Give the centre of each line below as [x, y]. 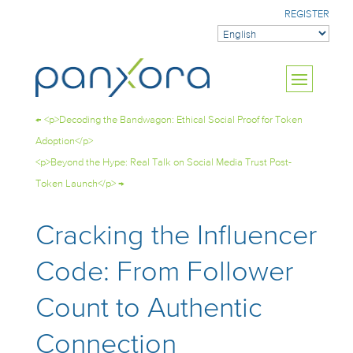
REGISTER [307, 15]
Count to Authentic [149, 309]
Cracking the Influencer [176, 236]
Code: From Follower [164, 273]
